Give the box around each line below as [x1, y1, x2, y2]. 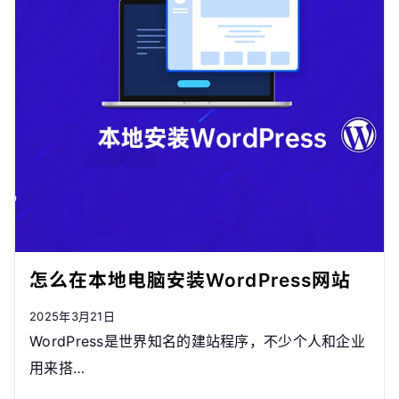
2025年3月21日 [29, 309, 115, 324]
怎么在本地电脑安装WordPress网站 [29, 269, 351, 292]
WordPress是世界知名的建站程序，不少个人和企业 [29, 332, 366, 351]
